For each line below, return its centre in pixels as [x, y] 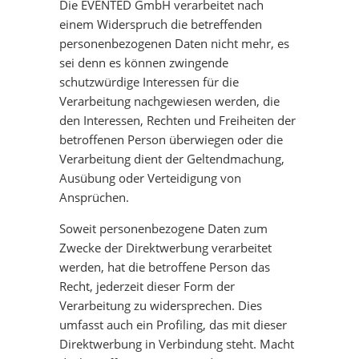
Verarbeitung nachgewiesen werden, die [169, 101]
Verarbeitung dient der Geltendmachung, [172, 159]
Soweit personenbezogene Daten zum [163, 228]
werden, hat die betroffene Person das [165, 267]
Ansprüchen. [94, 197]
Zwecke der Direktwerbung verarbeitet [165, 248]
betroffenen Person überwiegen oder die [171, 139]
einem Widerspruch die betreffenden [161, 24]
